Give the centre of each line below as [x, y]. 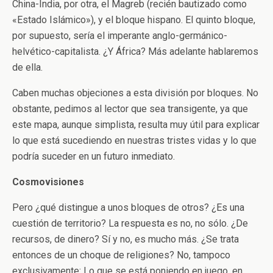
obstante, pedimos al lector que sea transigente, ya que [130, 109]
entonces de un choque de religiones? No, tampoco [121, 255]
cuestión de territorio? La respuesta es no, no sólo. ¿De [130, 223]
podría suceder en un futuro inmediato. [94, 156]
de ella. [27, 67]
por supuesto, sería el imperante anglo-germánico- [120, 36]
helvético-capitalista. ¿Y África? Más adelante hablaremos [135, 51]
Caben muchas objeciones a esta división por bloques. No [135, 93]
